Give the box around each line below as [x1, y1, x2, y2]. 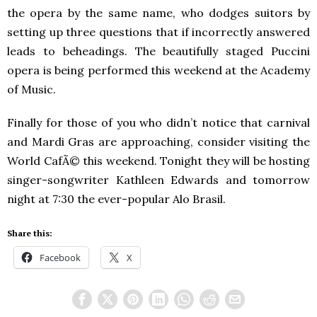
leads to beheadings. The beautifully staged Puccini [7, 44, 310, 58]
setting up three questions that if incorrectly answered [7, 25, 310, 39]
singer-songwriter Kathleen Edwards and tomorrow [7, 173, 310, 187]
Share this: [7, 228, 52, 238]
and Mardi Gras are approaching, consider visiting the [7, 134, 310, 149]
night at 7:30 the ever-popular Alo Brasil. [7, 192, 226, 206]
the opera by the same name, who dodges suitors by [7, 6, 310, 20]
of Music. [7, 82, 56, 96]
